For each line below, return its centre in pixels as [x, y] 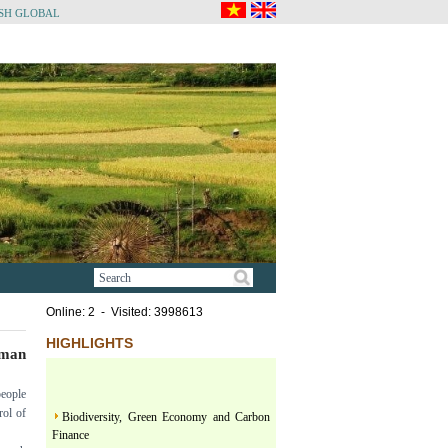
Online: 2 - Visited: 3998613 [124, 312]
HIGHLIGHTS [89, 343]
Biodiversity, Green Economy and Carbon [166, 412]
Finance [70, 430]
